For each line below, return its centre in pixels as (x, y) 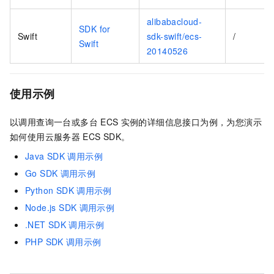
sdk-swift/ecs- (175, 36)
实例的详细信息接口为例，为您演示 (191, 122)
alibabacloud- (175, 22)
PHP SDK (44, 242)
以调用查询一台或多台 (54, 122)
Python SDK (50, 191)
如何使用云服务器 (45, 137)
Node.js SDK (51, 208)
